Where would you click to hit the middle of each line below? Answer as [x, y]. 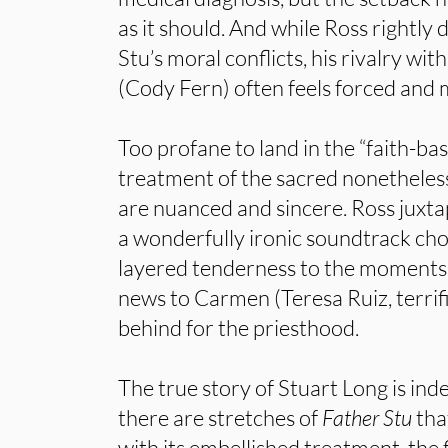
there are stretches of [220, 417]
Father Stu [367, 417]
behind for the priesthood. [239, 327]
